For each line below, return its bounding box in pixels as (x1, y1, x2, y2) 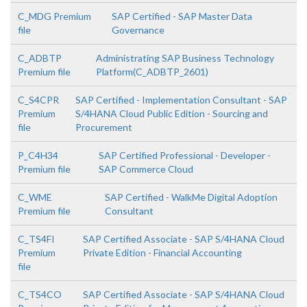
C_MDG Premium (18, 10, 91, 22)
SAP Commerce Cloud (98, 163, 193, 175)
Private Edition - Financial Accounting (83, 247, 243, 258)
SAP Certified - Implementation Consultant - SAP (75, 94, 287, 106)
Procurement (75, 121, 132, 133)
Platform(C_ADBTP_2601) (96, 66, 209, 77)
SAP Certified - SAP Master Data (111, 10, 252, 22)
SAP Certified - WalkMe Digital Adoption (104, 191, 278, 203)
